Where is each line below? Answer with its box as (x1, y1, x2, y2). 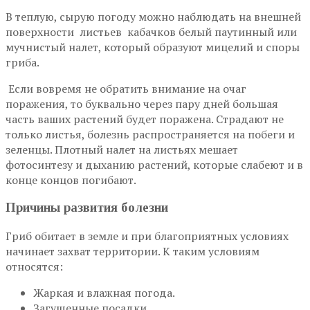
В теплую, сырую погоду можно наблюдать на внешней (6, 8, 301, 24)
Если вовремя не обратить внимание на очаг (6, 80, 246, 96)
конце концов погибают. (6, 172, 136, 188)
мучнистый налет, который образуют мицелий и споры (6, 39, 300, 55)
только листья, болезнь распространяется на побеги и (6, 126, 295, 142)
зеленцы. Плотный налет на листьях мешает (6, 141, 238, 157)
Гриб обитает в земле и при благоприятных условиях (6, 228, 289, 244)
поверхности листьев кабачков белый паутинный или (6, 24, 297, 39)
